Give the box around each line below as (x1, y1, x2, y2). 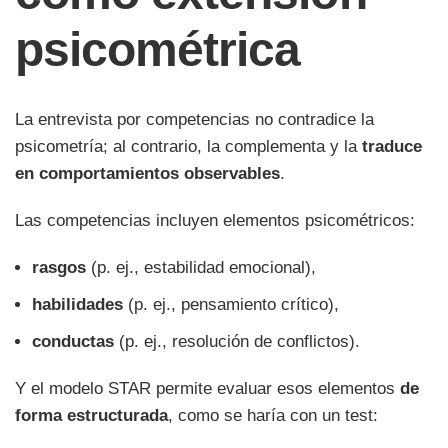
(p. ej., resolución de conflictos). (114, 332, 360, 352)
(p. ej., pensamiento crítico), (123, 295, 339, 315)
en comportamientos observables (15, 164, 280, 184)
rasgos (32, 258, 86, 278)
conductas (32, 332, 114, 352)
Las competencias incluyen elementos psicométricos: (15, 211, 415, 231)
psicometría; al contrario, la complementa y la (15, 137, 362, 157)
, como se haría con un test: (168, 406, 378, 426)
